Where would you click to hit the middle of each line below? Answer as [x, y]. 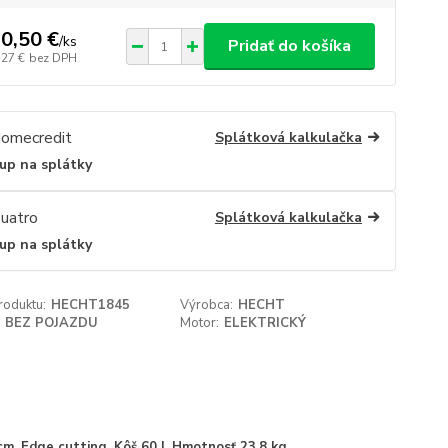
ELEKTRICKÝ [265, 323]
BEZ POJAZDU [51, 323]
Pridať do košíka [289, 46]
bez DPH [52, 57]
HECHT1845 [90, 305]
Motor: [200, 323]
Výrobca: [207, 305]
